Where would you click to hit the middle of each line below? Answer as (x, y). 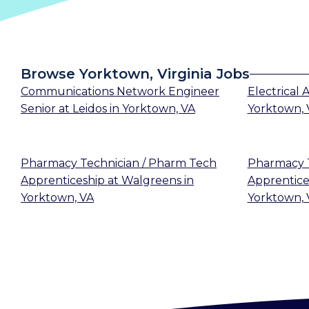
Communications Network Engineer (120, 91)
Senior (38, 108)
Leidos (90, 108)
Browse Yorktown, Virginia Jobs (135, 74)
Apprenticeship (63, 180)
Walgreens (151, 180)
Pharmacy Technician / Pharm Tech (119, 163)
